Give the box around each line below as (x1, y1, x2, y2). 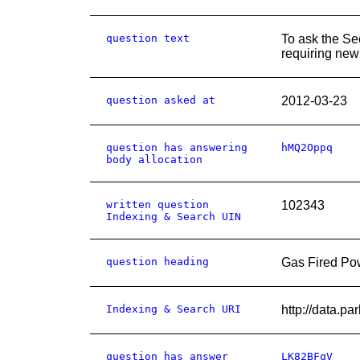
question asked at (106, 94, 215, 106)
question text (106, 32, 190, 44)
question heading (106, 256, 209, 268)
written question (106, 198, 209, 211)
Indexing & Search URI (106, 303, 241, 315)
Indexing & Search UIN (106, 211, 241, 223)
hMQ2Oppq (281, 141, 333, 153)
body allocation (106, 153, 202, 166)
